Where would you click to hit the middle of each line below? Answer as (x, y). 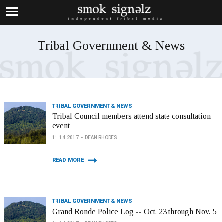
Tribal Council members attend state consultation (131, 116)
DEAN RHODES (101, 138)
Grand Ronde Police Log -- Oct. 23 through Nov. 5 (134, 211)
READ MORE (68, 160)
